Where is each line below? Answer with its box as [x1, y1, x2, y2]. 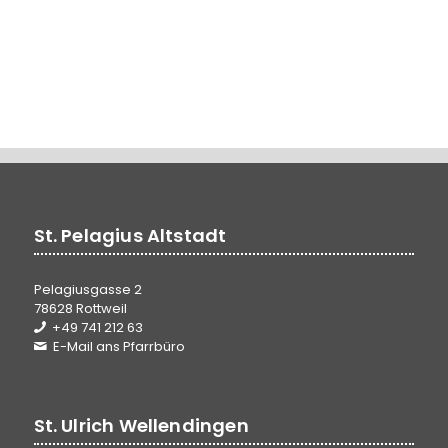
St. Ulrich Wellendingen [33, 412, 249, 438]
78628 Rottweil [33, 299, 127, 319]
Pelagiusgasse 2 [33, 280, 142, 300]
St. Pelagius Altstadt [33, 223, 227, 249]
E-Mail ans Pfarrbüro [53, 337, 186, 357]
